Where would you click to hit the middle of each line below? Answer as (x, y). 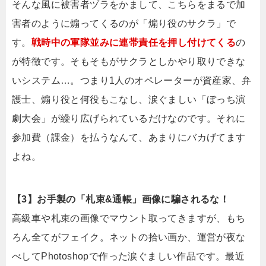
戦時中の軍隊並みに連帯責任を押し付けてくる (134, 43)
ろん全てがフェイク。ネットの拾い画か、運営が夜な (129, 237)
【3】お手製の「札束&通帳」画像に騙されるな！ (121, 199)
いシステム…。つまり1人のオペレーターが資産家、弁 (132, 81)
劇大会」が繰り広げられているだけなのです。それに (129, 119)
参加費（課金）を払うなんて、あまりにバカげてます (129, 138)
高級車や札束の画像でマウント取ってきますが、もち (129, 218)
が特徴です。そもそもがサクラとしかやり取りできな (129, 62)
